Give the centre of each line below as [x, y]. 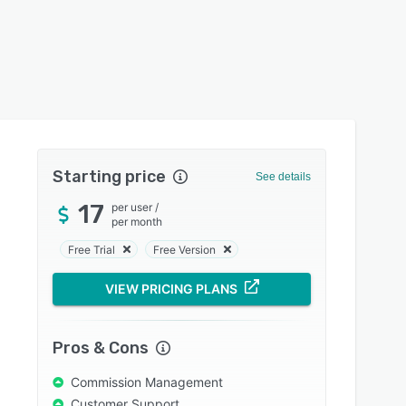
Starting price [110, 177]
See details [283, 177]
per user [132, 207]
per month [137, 222]
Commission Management [147, 382]
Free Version [185, 249]
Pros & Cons [101, 348]
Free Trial [92, 249]
